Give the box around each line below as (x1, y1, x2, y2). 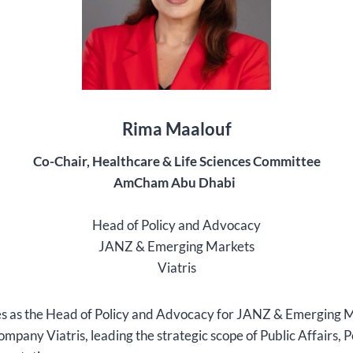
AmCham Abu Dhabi (113, 174, 240, 191)
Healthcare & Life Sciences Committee (91, 153, 321, 169)
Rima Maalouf (121, 118, 232, 139)
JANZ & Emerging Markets (98, 238, 255, 255)
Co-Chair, (32, 153, 92, 169)
